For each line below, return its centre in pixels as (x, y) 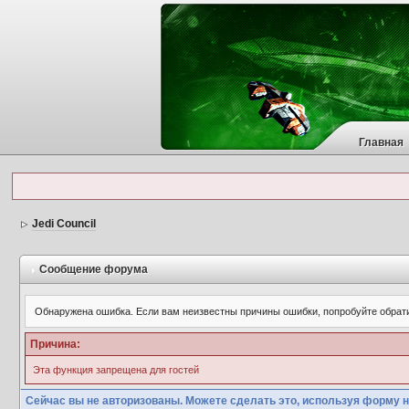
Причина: (55, 344)
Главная (381, 142)
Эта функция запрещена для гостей (115, 370)
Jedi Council (63, 224)
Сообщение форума (92, 269)
